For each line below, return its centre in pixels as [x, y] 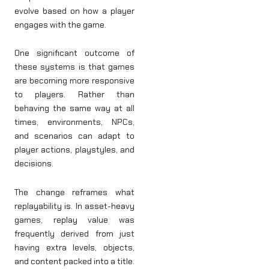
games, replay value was [74, 219]
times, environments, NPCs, [74, 122]
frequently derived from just [74, 233]
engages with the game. [60, 24]
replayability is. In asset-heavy [74, 206]
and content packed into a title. [74, 261]
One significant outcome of [74, 53]
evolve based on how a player [74, 11]
